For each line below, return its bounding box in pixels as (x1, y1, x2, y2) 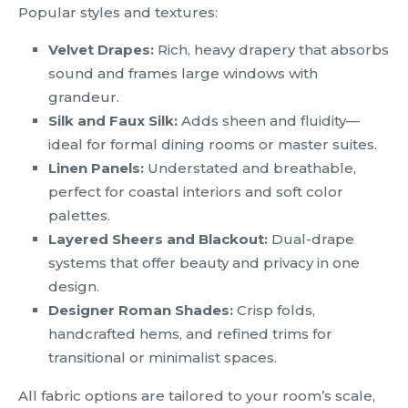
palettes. (48, 207, 110, 225)
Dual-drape (268, 230, 354, 249)
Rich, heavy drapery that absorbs (154, 41, 389, 59)
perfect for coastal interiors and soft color (48, 183, 343, 201)
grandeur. (48, 88, 119, 107)
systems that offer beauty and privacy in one (48, 254, 360, 272)
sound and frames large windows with (48, 65, 318, 83)
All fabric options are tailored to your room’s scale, (18, 387, 375, 405)
